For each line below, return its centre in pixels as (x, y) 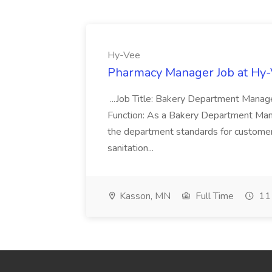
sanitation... (132, 148)
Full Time (213, 196)
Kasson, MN (144, 196)
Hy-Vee (124, 55)
